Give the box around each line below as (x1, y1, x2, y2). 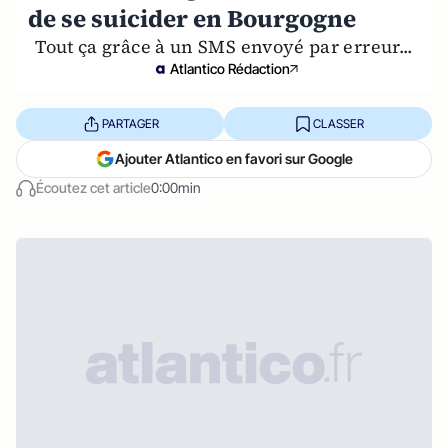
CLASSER (312, 115, 364, 131)
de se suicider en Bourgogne (28, 2, 356, 35)
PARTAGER (101, 115, 159, 131)
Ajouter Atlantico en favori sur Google (115, 150, 353, 167)
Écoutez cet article (36, 179, 151, 196)
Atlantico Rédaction (170, 60, 290, 77)
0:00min (151, 179, 201, 196)
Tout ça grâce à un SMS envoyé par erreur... (35, 34, 413, 59)
